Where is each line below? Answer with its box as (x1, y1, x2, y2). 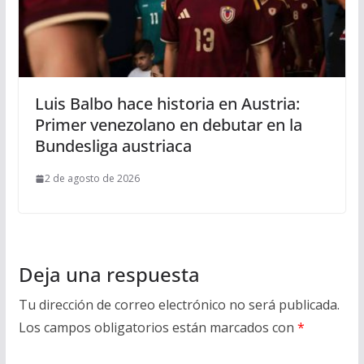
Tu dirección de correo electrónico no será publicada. (18, 296, 340, 314)
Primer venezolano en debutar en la (34, 114, 302, 136)
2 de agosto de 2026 (44, 171, 140, 186)
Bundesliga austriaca (34, 135, 192, 158)
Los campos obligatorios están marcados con (18, 318, 297, 337)
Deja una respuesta (18, 261, 200, 288)
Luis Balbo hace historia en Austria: (34, 93, 300, 115)
